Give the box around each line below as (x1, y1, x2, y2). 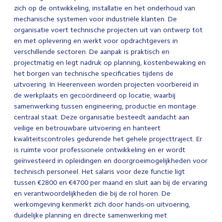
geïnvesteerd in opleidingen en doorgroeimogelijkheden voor (14, 157, 208, 165)
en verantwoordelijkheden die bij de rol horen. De (14, 189, 170, 198)
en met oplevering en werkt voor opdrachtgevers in (14, 37, 178, 45)
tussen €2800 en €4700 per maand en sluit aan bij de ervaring (14, 178, 207, 187)
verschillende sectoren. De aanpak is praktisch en (14, 48, 169, 56)
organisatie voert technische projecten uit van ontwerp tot (14, 26, 203, 34)
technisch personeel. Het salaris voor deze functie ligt (14, 167, 185, 176)
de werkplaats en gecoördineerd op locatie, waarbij (14, 91, 175, 100)
